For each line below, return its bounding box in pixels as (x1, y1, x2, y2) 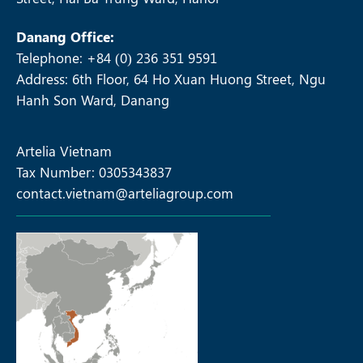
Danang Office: (16, 27, 114, 45)
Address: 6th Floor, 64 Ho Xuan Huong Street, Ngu (16, 69, 326, 88)
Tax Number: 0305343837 (16, 162, 172, 181)
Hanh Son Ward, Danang (16, 90, 169, 109)
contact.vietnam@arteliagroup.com (16, 183, 233, 202)
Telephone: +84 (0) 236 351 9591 (16, 48, 217, 66)
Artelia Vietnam (16, 141, 112, 160)
